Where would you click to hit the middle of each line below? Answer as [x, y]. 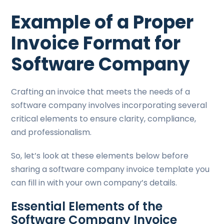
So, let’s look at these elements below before [100, 156]
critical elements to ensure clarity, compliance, [104, 119]
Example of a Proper [102, 22]
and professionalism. [51, 132]
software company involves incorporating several [109, 105]
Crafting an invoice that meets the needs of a [101, 92]
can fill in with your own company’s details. [94, 183]
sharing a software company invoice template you [110, 169]
